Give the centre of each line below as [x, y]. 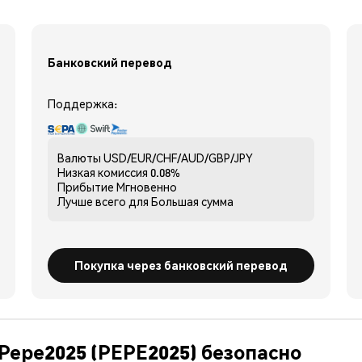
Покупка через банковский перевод [181, 265]
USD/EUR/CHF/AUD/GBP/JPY [178, 157]
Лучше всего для [103, 201]
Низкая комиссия [103, 172]
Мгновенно [147, 186]
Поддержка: [82, 103]
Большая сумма [192, 201]
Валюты [79, 157]
